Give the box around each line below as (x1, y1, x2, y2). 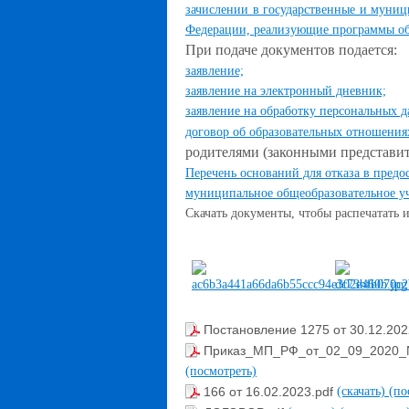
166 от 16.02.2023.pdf (204, 384, 337, 400)
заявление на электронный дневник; (185, 84, 386, 98)
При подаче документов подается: (185, 42, 401, 58)
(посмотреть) (185, 363, 257, 378)
